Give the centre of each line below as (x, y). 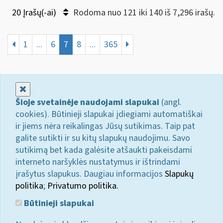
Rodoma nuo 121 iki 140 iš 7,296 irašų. (144, 12)
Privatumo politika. (83, 186)
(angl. (170, 102)
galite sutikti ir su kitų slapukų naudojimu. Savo (103, 138)
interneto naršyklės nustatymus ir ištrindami (98, 162)
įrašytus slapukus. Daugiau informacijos (90, 174)
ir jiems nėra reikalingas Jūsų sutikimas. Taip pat (105, 126)
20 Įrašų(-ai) (35, 12)
